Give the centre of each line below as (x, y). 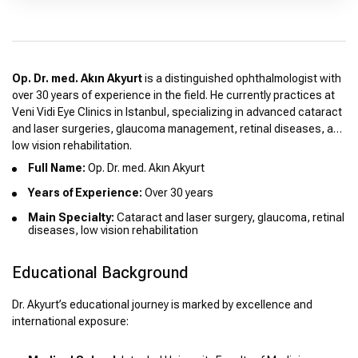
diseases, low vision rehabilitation (113, 231)
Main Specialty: (71, 218)
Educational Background (100, 273)
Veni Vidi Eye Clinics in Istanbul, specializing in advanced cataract (177, 112)
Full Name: (57, 168)
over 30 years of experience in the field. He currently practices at (173, 95)
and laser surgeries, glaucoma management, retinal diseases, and (179, 129)
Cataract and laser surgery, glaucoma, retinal (229, 218)
